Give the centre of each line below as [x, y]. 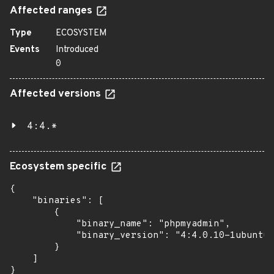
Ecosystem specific [60, 167]
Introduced [77, 50]
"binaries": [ [57, 201]
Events [25, 50]
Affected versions [57, 94]
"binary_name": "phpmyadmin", [120, 224]
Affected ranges [52, 11]
